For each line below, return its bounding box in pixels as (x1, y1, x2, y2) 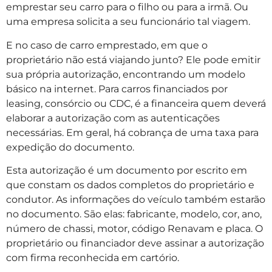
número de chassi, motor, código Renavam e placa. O (6, 223, 263, 234)
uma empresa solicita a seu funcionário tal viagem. (6, 16, 253, 28)
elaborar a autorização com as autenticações (6, 112, 220, 124)
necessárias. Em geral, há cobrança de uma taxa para (6, 126, 259, 138)
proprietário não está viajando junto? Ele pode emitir (6, 53, 260, 66)
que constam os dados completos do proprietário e (6, 179, 254, 191)
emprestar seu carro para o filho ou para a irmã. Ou (6, 1, 248, 13)
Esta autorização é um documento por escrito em (6, 165, 247, 176)
